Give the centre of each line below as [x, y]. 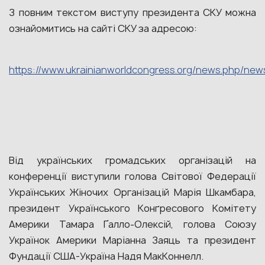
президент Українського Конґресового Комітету [132, 208]
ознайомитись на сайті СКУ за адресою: [103, 28]
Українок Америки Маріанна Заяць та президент [132, 240]
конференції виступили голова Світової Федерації [132, 176]
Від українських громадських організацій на [132, 160]
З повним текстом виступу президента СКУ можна [132, 12]
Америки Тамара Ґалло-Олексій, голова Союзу [132, 224]
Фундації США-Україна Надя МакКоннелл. [106, 256]
